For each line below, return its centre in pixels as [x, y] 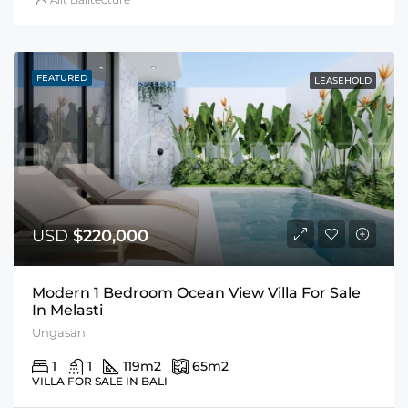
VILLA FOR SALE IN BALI [100, 381]
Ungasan [59, 332]
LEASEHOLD [343, 80]
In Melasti [67, 310]
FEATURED [62, 77]
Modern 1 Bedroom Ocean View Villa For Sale [196, 292]
